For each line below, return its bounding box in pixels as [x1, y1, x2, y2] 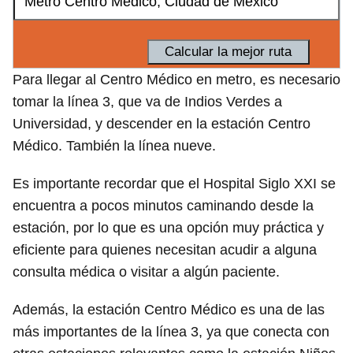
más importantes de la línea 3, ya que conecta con [13, 324, 329, 340]
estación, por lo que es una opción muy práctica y [13, 220, 324, 236]
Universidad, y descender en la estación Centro [13, 116, 310, 132]
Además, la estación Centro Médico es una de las [13, 302, 325, 318]
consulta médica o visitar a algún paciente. [13, 264, 280, 281]
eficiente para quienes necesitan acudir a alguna [13, 242, 317, 258]
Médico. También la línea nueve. [13, 138, 216, 154]
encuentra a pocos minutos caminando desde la [13, 198, 314, 214]
